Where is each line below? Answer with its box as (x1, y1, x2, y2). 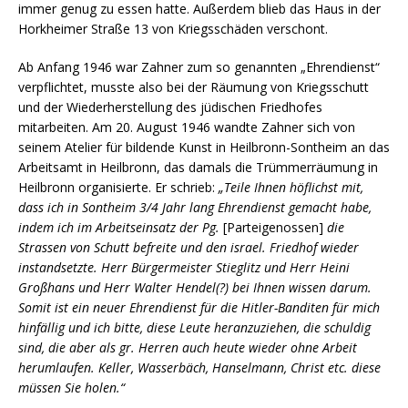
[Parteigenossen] (223, 219, 323, 237)
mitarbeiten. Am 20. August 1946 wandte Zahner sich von (18, 118, 355, 137)
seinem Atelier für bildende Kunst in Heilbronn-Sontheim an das (18, 138, 390, 157)
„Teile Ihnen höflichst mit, (219, 178, 363, 197)
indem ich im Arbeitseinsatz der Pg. (18, 219, 223, 237)
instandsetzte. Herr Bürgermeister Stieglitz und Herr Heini (18, 259, 350, 277)
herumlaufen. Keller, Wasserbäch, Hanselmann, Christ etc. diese (18, 359, 381, 377)
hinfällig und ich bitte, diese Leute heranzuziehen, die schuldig (18, 319, 371, 337)
